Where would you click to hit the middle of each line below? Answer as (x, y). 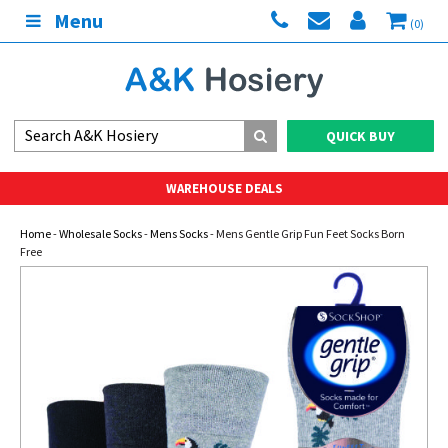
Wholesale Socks (100, 233)
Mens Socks (179, 233)
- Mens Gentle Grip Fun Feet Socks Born (306, 233)
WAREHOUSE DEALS (224, 188)
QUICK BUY (360, 136)
